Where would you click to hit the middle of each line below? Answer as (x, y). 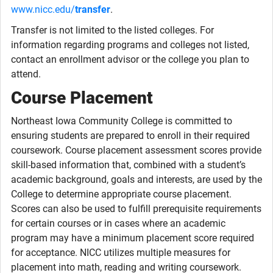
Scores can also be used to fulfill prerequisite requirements (136, 209)
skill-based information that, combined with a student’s (128, 165)
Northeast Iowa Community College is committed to (122, 121)
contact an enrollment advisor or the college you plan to (130, 59)
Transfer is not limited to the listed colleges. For (112, 30)
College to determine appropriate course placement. (121, 194)
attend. (26, 74)
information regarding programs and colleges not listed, (130, 45)
